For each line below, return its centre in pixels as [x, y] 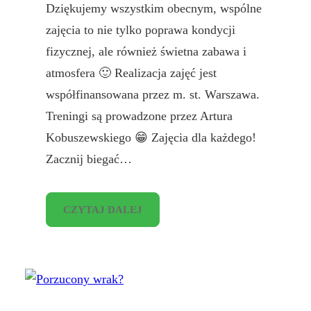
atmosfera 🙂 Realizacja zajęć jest [131, 73]
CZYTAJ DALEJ [103, 209]
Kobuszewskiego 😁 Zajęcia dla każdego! [151, 137]
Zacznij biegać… [89, 159]
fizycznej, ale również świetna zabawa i [146, 51]
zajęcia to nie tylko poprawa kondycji [141, 30]
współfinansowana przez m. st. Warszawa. [154, 94]
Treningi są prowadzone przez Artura [139, 116]
